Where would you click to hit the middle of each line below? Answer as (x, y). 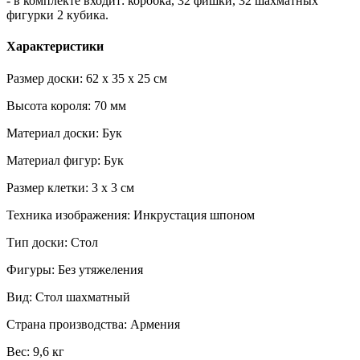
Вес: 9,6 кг (35, 351)
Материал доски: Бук (64, 133)
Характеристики (55, 47)
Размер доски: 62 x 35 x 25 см (87, 78)
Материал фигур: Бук (65, 160)
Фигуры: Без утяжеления (75, 269)
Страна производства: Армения (93, 324)
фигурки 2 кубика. (57, 15)
